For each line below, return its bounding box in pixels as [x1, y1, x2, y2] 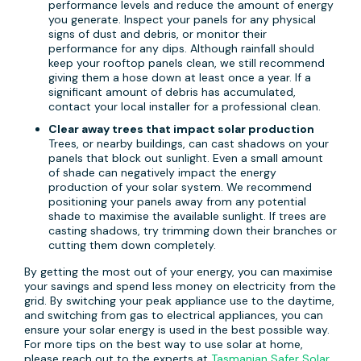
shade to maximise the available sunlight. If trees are [48, 208, 326, 223]
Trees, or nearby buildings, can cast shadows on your [48, 135, 329, 151]
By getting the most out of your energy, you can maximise [24, 263, 333, 279]
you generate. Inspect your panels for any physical [48, 11, 316, 27]
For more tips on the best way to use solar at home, [24, 336, 303, 351]
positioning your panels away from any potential [48, 193, 306, 209]
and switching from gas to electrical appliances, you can [24, 307, 323, 322]
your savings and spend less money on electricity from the [24, 278, 336, 293]
